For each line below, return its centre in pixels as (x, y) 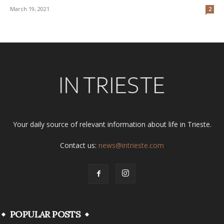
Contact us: (79, 145)
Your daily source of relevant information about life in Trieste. (112, 124)
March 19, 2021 (30, 8)
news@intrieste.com (131, 145)
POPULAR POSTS (45, 214)
